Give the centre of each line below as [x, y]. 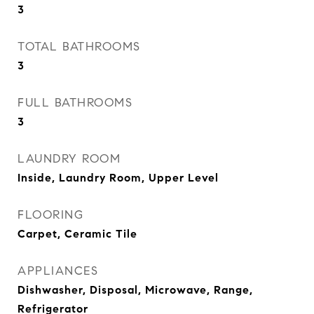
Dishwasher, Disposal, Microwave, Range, [135, 290]
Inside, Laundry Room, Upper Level [118, 178]
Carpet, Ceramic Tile [77, 234]
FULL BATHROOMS [75, 103]
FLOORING [50, 215]
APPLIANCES [58, 271]
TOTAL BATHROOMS [79, 47]
